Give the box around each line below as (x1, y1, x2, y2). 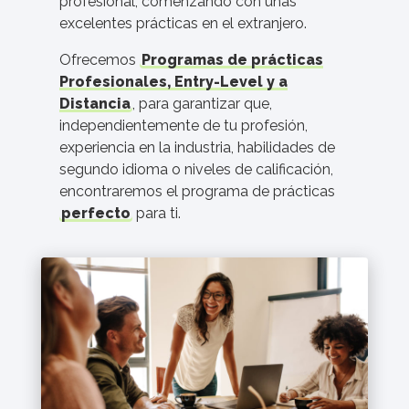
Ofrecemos (59, 51, 140, 68)
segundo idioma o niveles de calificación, (59, 161, 333, 178)
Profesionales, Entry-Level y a (59, 73, 288, 90)
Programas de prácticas (142, 51, 323, 68)
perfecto (61, 204, 131, 222)
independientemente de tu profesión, (59, 117, 308, 134)
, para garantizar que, (132, 95, 272, 112)
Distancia (59, 95, 131, 112)
